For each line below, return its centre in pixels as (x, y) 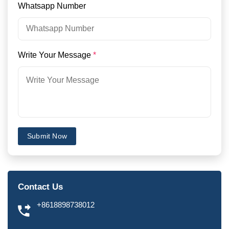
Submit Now (47, 136)
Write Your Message (55, 55)
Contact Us (40, 187)
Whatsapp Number (53, 6)
